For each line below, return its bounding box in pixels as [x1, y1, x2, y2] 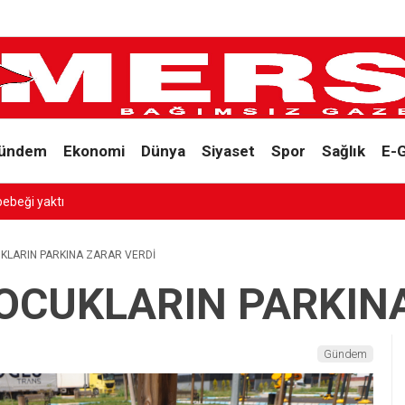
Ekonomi [62, 141, 125, 160]
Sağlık [321, 141, 365, 160]
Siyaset [201, 141, 255, 160]
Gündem [324, 347, 367, 361]
